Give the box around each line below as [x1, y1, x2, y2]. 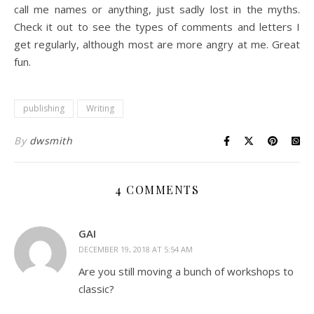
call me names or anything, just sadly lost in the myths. [14, 2, 300, 16]
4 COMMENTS [115, 182, 199, 197]
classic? [78, 282, 114, 296]
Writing [86, 102, 114, 114]
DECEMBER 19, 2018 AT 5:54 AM [78, 244, 193, 254]
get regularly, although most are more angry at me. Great [14, 37, 300, 51]
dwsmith [29, 134, 72, 147]
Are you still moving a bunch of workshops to [78, 264, 294, 278]
